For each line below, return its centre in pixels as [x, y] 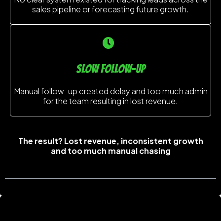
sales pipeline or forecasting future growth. [110, 9]
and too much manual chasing [110, 150]
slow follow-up [110, 69]
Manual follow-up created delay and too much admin [110, 91]
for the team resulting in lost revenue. [110, 101]
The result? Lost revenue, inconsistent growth [110, 141]
